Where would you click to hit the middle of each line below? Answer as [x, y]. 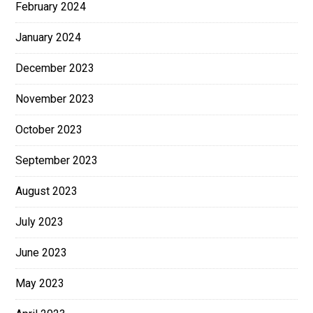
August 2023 [47, 191]
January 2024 [49, 38]
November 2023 [55, 99]
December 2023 [55, 68]
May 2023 [40, 284]
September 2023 [57, 161]
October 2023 [49, 130]
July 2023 [40, 222]
